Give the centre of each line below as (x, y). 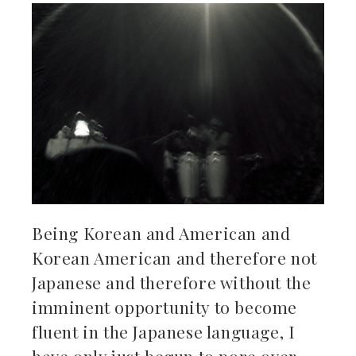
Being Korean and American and (161, 232)
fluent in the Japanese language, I (164, 331)
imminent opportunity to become (165, 306)
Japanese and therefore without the (172, 282)
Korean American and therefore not (174, 257)
